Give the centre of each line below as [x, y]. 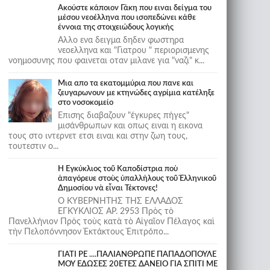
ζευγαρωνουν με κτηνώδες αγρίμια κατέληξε [136, 93]
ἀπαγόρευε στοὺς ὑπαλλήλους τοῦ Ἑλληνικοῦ [137, 179]
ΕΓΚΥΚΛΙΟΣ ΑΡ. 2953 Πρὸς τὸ [115, 212]
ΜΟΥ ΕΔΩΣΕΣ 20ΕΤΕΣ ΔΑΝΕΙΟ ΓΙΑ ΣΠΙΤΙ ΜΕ [137, 264]
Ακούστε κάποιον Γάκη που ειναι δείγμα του [134, 8]
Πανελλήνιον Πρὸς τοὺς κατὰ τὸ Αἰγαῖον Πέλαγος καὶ [111, 222]
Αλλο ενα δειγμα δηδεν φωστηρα [121, 40]
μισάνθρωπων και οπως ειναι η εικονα [130, 126]
